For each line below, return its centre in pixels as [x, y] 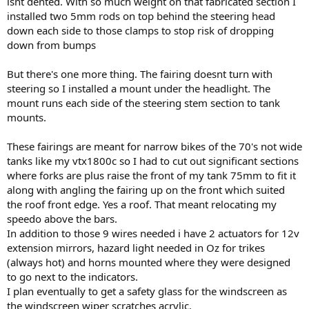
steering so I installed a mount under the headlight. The [139, 89]
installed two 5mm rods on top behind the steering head [141, 16]
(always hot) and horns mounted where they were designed [149, 262]
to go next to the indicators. [72, 277]
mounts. [27, 118]
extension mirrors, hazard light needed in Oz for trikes [136, 248]
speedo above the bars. [62, 219]
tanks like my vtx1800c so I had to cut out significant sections [153, 161]
